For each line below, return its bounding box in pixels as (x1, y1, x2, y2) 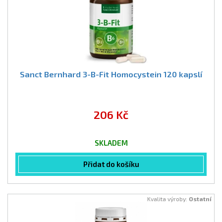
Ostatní (189, 195, 212, 202)
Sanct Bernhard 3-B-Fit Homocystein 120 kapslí (20, 69, 202, 79)
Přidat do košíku (83, 160, 139, 168)
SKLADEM (94, 138, 128, 147)
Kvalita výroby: (147, 195, 189, 202)
